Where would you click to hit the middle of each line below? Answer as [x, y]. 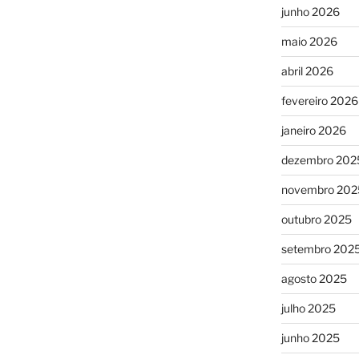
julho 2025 [308, 308]
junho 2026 [310, 11]
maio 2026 [309, 41]
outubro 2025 [316, 219]
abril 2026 [307, 71]
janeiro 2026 [313, 130]
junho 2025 [310, 337]
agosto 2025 [314, 278]
